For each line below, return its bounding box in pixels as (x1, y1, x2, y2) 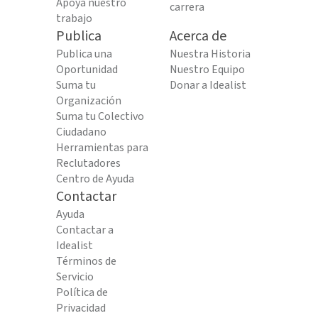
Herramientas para (56, 140, 148, 155)
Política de (56, 285, 108, 300)
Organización (56, 93, 121, 109)
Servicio (56, 269, 94, 285)
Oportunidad (56, 62, 118, 77)
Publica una (56, 46, 112, 62)
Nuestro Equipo (170, 62, 245, 77)
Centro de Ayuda (56, 171, 134, 187)
